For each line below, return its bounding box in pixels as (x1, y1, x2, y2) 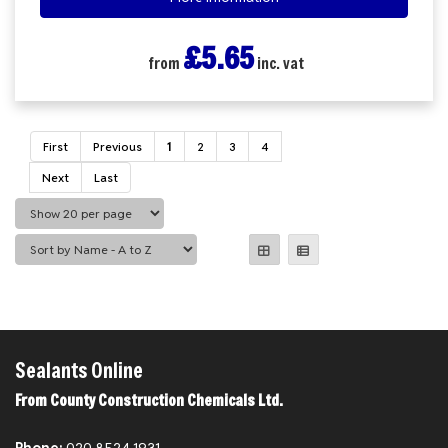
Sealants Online (15, 357, 143, 384)
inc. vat (254, 53, 304, 73)
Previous (93, 139, 142, 154)
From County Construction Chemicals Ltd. (15, 390, 283, 410)
